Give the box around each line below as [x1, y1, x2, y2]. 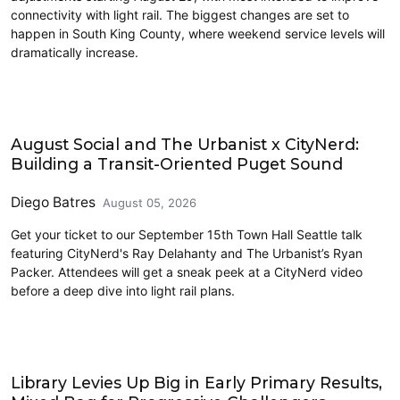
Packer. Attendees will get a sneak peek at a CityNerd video [11, 263, 362, 279]
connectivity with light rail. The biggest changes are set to [11, 6, 349, 22]
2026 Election [21, 359, 78, 370]
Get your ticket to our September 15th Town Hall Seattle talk [11, 226, 362, 242]
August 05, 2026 [103, 195, 196, 210]
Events [21, 121, 49, 131]
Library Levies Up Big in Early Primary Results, [11, 372, 382, 392]
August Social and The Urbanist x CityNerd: [11, 134, 359, 154]
